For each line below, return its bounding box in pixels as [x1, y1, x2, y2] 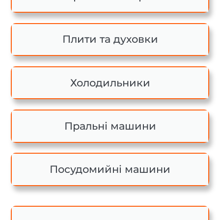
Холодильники [70, 76, 150, 89]
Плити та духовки [62, 33, 158, 46]
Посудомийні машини [50, 163, 170, 175]
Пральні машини [64, 119, 156, 132]
